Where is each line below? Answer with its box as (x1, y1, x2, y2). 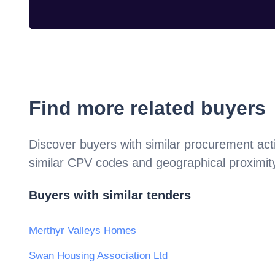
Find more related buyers (29, 96, 266, 119)
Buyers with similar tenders (29, 188, 191, 203)
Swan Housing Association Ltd (29, 250, 168, 262)
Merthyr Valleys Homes (29, 225, 136, 237)
